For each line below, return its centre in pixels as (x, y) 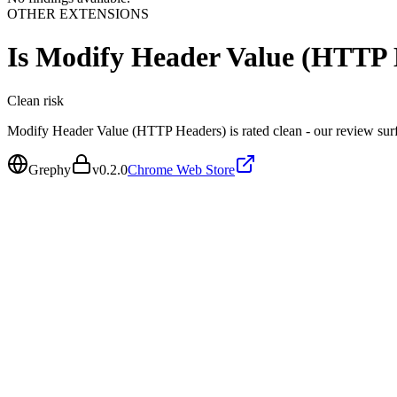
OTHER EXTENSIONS (78, 14)
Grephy (50, 169)
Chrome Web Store (181, 169)
